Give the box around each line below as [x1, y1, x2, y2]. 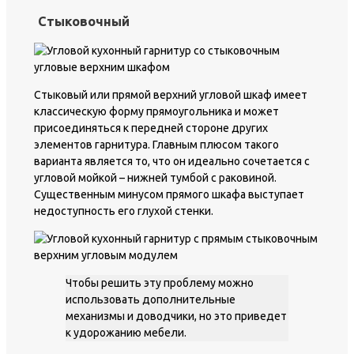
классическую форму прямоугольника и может [34, 105, 279, 119]
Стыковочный [38, 14, 130, 29]
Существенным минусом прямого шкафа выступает [34, 188, 304, 201]
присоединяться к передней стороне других [34, 122, 268, 135]
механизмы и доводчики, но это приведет [66, 310, 287, 323]
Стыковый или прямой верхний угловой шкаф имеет [34, 88, 307, 102]
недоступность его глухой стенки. [34, 205, 213, 218]
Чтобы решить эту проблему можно [66, 277, 254, 290]
